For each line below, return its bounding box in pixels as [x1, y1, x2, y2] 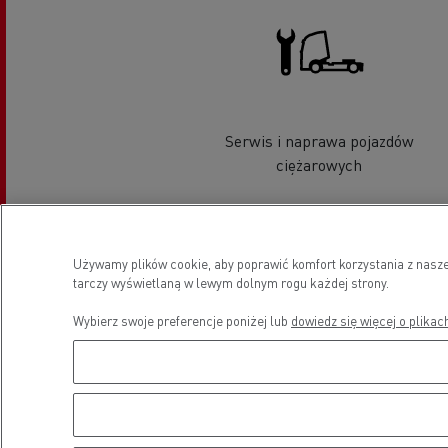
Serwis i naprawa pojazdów [224, 130, 414, 152]
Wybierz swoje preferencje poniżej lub [73, 311, 291, 329]
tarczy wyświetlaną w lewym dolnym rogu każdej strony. [73, 273, 389, 291]
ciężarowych [276, 154, 363, 176]
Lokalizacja [247, 233, 377, 266]
